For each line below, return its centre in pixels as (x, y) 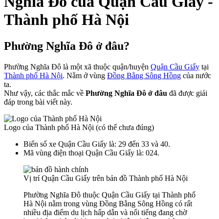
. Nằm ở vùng (85, 75)
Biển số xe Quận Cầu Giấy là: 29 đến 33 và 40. (97, 144)
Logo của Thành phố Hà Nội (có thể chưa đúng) (79, 127)
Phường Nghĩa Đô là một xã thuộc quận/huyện (77, 66)
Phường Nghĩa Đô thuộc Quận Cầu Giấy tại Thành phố (109, 195)
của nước (196, 75)
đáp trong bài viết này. (38, 102)
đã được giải (187, 93)
